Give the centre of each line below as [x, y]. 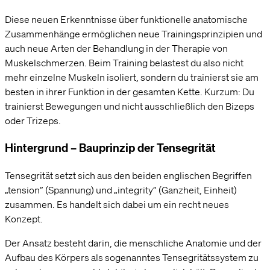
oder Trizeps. [33, 121]
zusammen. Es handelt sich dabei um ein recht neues [117, 204]
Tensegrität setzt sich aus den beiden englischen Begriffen [128, 175]
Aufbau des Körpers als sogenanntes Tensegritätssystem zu [132, 257]
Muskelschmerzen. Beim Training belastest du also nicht [124, 63]
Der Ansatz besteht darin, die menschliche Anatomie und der [133, 243]
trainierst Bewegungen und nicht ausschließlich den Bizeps [130, 106]
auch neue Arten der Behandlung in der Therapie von [116, 49]
